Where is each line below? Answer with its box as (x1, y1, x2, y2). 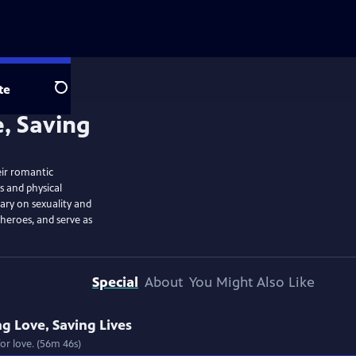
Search (54, 88, 93, 104)
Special (92, 273, 138, 291)
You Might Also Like (189, 273, 315, 291)
